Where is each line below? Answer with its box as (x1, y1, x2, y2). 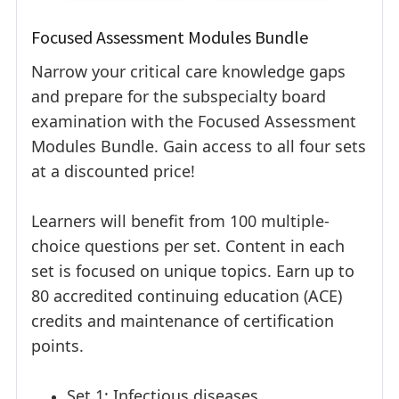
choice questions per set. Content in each (31, 235, 345, 257)
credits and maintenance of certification (31, 310, 334, 332)
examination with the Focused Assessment (31, 110, 356, 133)
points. (31, 335, 84, 357)
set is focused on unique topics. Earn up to (31, 260, 354, 282)
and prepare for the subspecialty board (31, 85, 326, 108)
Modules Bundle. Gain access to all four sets (31, 135, 366, 158)
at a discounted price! (31, 160, 195, 183)
